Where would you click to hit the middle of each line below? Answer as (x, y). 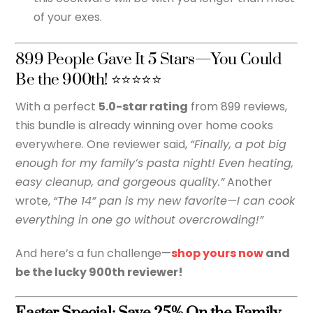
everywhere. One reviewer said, (103, 145)
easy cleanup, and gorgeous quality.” (120, 182)
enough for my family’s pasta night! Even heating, (155, 163)
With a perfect (57, 107)
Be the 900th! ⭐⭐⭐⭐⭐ (89, 80)
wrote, (35, 201)
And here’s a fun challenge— (94, 253)
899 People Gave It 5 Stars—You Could (148, 59)
